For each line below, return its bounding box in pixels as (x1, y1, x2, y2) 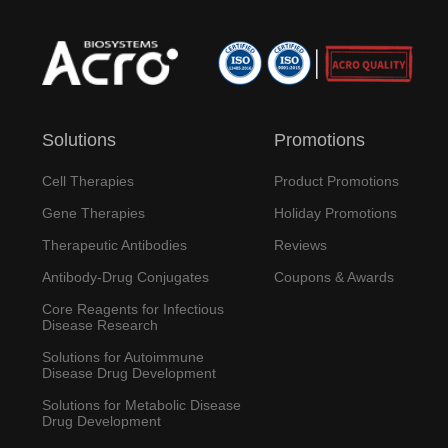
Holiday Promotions (274, 205, 398, 222)
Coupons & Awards (274, 269, 395, 286)
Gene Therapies (41, 205, 145, 222)
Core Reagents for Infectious (41, 301, 224, 318)
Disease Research (41, 317, 158, 334)
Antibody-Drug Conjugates (41, 269, 209, 286)
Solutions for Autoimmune (41, 349, 204, 366)
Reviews (274, 237, 328, 254)
